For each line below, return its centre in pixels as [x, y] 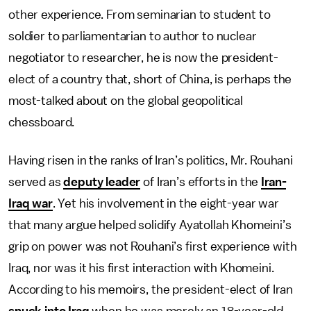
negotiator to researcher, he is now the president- [143, 58]
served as [36, 182]
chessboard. [42, 122]
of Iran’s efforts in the [201, 182]
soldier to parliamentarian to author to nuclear [133, 36]
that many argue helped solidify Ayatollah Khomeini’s [150, 225]
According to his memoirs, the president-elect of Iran [151, 289]
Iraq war [31, 203]
